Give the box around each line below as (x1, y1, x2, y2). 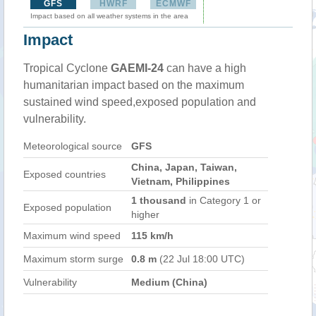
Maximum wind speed (23, 230, 121, 241)
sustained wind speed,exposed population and (23, 96, 256, 108)
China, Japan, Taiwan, (131, 162, 237, 173)
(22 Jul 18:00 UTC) (157, 253, 245, 265)
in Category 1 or (186, 195, 261, 206)
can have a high (164, 62, 246, 74)
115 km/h (131, 230, 174, 241)
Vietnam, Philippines (131, 176, 230, 187)
